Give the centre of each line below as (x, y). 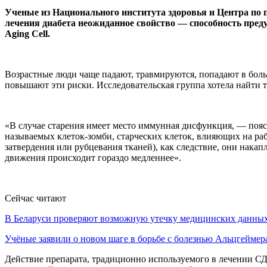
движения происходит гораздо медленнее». (93, 157)
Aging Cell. (27, 33)
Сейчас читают (35, 198)
